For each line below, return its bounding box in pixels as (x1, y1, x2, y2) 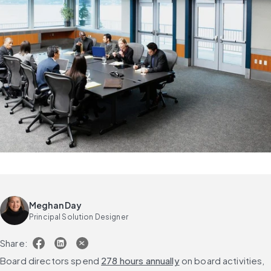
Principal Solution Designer (29, 212, 128, 221)
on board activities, (179, 255, 265, 267)
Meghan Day (29, 199, 82, 211)
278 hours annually (101, 255, 180, 267)
